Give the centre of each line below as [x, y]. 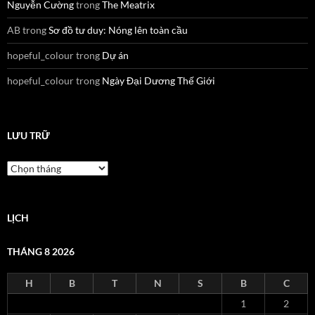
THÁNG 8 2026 [41, 251]
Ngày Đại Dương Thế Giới [159, 81]
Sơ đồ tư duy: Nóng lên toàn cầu [118, 30]
